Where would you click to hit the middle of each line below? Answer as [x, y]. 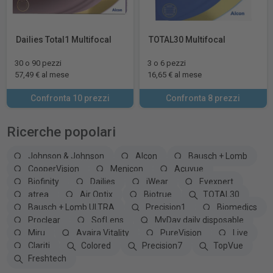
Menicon [126, 168]
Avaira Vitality [102, 232]
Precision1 [165, 207]
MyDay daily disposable [199, 220]
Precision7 [162, 245]
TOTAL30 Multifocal [187, 40]
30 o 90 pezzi [38, 63]
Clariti [39, 245]
